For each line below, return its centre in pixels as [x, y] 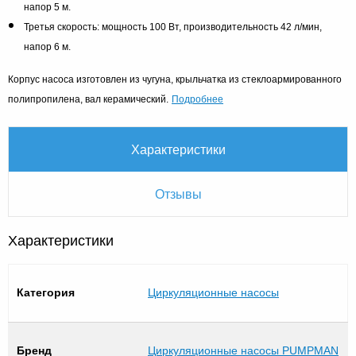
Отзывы [178, 193]
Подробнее [197, 98]
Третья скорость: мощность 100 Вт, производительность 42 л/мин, [173, 27]
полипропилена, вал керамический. [88, 99]
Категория [46, 292]
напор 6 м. [47, 46]
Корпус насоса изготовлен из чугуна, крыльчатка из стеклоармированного [175, 79]
